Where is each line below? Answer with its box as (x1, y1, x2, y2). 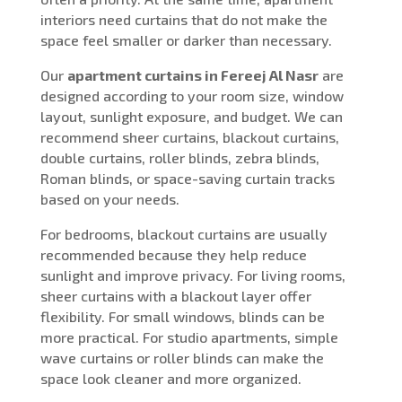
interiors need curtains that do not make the (39, 10, 328, 28)
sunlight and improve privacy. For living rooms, (39, 266, 345, 284)
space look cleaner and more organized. (39, 369, 301, 387)
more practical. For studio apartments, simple (39, 328, 338, 345)
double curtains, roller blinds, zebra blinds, (39, 148, 319, 166)
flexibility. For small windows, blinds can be (39, 307, 325, 325)
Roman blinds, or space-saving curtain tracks (39, 169, 335, 187)
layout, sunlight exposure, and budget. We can (39, 107, 343, 125)
